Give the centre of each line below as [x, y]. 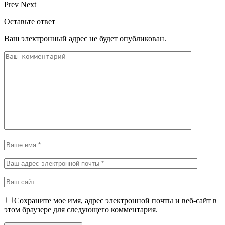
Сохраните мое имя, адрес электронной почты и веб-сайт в [116, 200]
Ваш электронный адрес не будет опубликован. [85, 38]
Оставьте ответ [30, 21]
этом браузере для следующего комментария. [81, 209]
